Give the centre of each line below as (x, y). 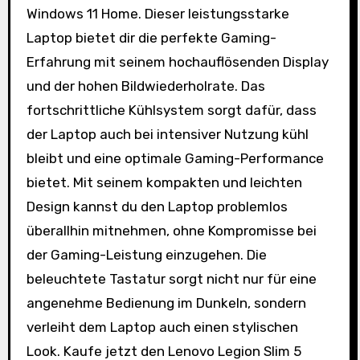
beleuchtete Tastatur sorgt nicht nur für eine (171, 279)
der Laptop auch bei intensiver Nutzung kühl (167, 134)
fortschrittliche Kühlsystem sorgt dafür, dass (171, 110)
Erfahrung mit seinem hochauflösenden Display (177, 62)
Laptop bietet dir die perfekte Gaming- (151, 38)
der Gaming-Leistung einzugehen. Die (146, 255)
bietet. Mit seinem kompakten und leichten (164, 182)
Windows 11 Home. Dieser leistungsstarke (157, 14)
